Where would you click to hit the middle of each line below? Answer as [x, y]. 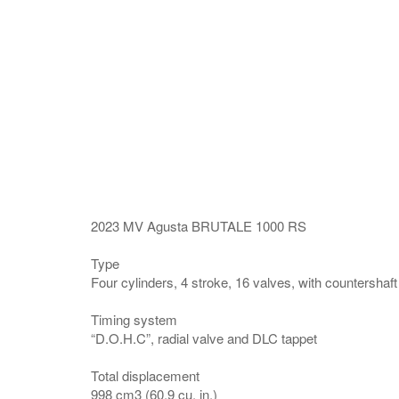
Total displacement [145, 375]
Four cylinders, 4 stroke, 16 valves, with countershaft [244, 282]
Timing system [134, 319]
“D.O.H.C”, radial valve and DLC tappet [204, 338]
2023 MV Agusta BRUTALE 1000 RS [199, 226]
